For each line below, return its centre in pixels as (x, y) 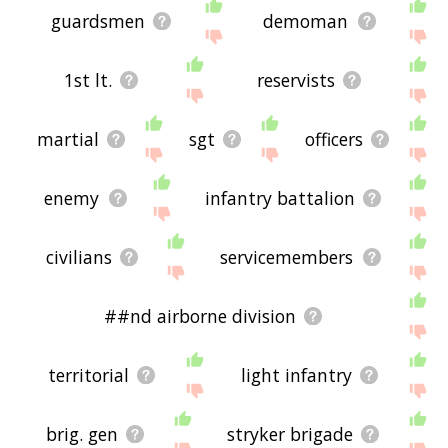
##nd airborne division (199, 315)
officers (333, 138)
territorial (88, 374)
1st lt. (88, 79)
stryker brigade (290, 433)
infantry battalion (279, 197)
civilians (78, 256)
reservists (296, 79)
